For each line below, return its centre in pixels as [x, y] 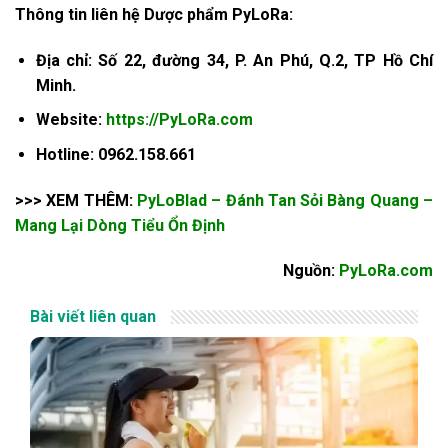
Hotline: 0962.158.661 [115, 154]
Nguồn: [311, 271]
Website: [70, 120]
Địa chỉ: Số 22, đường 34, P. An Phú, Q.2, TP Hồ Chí [234, 60]
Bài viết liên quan [93, 317]
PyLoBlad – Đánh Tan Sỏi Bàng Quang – [285, 200]
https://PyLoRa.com [179, 120]
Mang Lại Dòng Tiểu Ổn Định [120, 225]
